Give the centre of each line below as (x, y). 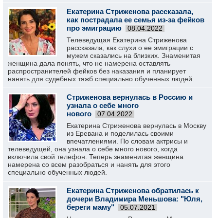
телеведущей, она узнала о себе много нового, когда (93, 149)
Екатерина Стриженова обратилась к (133, 191)
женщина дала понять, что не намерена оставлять (89, 63)
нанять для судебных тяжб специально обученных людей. (101, 79)
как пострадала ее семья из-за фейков (136, 20)
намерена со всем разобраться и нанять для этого (89, 164)
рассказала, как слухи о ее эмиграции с (130, 48)
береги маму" (91, 207)
